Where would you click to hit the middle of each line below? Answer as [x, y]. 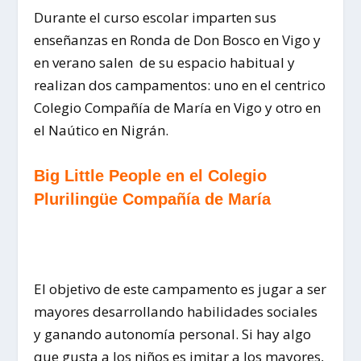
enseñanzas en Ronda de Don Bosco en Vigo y [178, 40]
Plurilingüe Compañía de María [153, 199]
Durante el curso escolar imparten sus [156, 18]
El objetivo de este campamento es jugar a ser [180, 288]
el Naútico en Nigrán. [102, 131]
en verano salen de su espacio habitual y [165, 63]
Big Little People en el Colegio [151, 176]
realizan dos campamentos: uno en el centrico [180, 85]
